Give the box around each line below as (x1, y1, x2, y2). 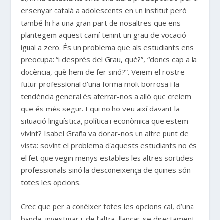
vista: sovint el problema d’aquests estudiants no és (21, 140, 197, 150)
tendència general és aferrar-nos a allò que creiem (21, 91, 192, 101)
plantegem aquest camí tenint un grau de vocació (21, 29, 187, 40)
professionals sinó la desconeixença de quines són (21, 165, 191, 175)
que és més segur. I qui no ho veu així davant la (21, 103, 180, 113)
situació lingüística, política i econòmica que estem (21, 115, 189, 126)
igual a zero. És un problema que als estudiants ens (21, 42, 194, 52)
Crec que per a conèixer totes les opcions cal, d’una (21, 201, 194, 211)
